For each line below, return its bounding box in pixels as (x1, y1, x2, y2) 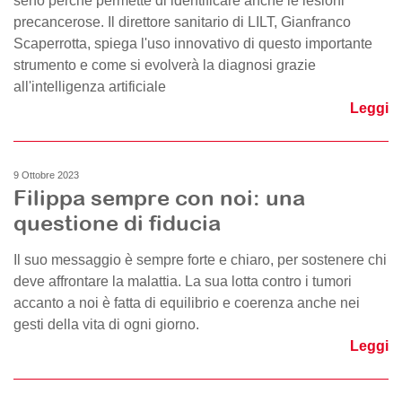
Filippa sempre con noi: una (13, 185, 305, 210)
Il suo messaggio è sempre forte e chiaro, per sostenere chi (13, 252, 387, 267)
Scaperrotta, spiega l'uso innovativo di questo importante (13, 36, 372, 51)
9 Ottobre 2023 (13, 170, 79, 180)
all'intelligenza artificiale (13, 79, 166, 94)
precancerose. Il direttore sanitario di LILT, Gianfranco (13, 14, 351, 30)
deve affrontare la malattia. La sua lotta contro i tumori (13, 274, 352, 289)
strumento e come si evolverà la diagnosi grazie (13, 57, 316, 73)
